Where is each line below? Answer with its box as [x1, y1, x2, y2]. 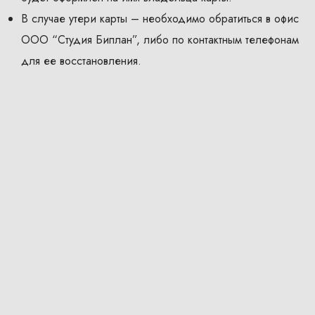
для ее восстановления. [21, 53, 141, 70]
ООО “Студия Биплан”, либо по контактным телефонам [21, 32, 299, 49]
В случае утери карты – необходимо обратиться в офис [21, 11, 299, 27]
